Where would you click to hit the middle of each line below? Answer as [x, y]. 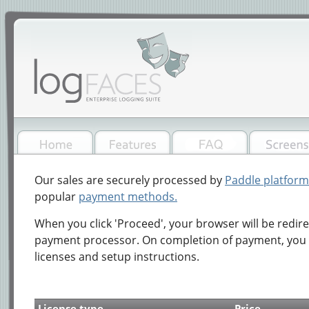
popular [57, 197]
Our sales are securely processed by [130, 180]
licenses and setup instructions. [117, 257]
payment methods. [128, 197]
